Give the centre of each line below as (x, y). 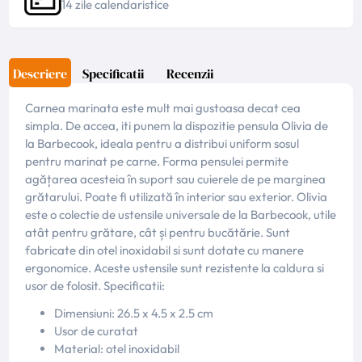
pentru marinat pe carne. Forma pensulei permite (157, 161)
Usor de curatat (97, 330)
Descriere (40, 73)
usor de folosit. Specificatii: (95, 285)
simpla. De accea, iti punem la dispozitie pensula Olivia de (177, 125)
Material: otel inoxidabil (117, 348)
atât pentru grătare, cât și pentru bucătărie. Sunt (158, 232)
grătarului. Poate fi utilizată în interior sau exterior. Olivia (177, 196)
